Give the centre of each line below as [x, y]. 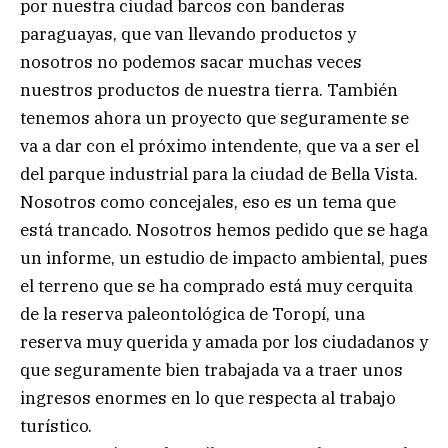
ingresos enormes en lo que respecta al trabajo [208, 398]
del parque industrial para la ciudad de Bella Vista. [219, 174]
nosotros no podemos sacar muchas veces [191, 62]
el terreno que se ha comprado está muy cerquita [216, 286]
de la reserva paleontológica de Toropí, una [192, 314]
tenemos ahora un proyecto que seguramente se [214, 118]
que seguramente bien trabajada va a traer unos [211, 370]
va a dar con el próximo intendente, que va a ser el [219, 146]
